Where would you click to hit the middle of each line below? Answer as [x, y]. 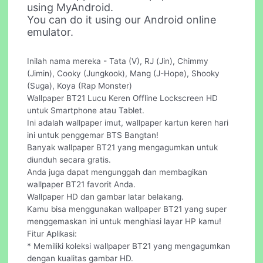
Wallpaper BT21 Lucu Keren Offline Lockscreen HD [123, 98]
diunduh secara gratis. [69, 159]
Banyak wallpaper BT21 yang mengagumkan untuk [123, 147]
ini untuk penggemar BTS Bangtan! [93, 135]
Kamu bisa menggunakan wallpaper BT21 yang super [127, 209]
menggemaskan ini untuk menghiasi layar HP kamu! [124, 221]
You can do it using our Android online [122, 19]
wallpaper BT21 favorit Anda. [82, 184]
